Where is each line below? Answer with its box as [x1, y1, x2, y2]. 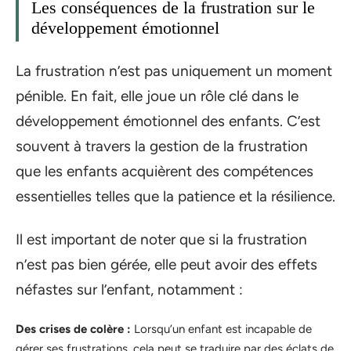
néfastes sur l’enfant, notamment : [16, 280, 243, 299]
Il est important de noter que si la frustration [16, 230, 307, 248]
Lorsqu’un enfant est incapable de [131, 322, 312, 337]
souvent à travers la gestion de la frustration [16, 137, 308, 156]
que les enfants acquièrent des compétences [16, 162, 313, 181]
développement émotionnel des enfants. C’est [16, 112, 320, 131]
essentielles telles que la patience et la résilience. [16, 187, 335, 206]
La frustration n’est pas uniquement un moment [16, 62, 332, 81]
